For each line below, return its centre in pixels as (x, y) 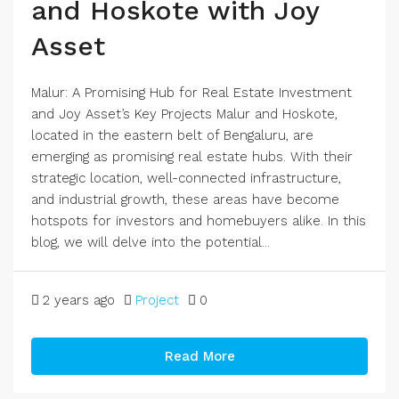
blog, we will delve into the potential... (151, 242)
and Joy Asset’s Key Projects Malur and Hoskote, (184, 114)
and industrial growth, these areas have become (185, 199)
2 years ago (79, 300)
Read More (199, 356)
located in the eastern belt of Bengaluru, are (172, 135)
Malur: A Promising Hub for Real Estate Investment (191, 93)
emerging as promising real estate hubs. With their (192, 157)
